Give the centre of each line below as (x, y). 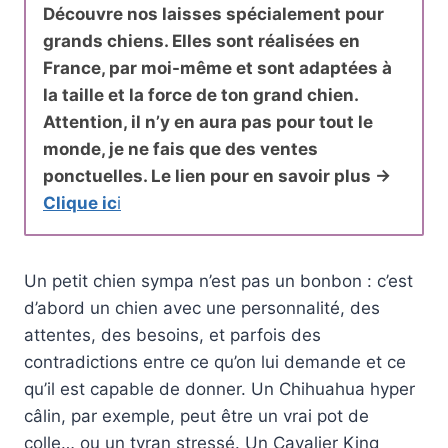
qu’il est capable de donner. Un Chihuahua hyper (219, 389)
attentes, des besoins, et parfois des (172, 335)
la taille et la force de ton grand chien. (200, 95)
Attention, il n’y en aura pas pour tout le (208, 122)
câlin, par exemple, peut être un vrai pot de (196, 416)
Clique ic (80, 203)
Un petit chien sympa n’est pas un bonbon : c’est (218, 281)
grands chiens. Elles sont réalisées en (201, 41)
